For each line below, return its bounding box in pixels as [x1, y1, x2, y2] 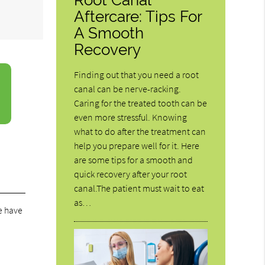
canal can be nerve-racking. [74, 82, 182, 95]
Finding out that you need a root [74, 68, 199, 80]
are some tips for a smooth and [74, 153, 193, 166]
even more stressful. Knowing [74, 111, 188, 123]
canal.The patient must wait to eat [74, 182, 205, 194]
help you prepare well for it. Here [74, 139, 200, 151]
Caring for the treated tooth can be [74, 96, 208, 109]
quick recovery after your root [74, 167, 188, 180]
